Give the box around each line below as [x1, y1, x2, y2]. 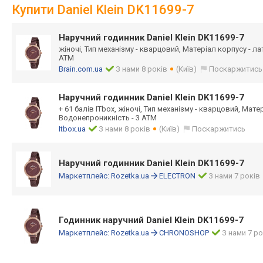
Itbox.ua [59, 124, 86, 133]
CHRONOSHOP [159, 228, 209, 237]
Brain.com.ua [59, 65, 103, 73]
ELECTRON [159, 171, 195, 180]
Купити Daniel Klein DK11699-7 [12, 2, 194, 17]
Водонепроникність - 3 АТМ [59, 113, 157, 122]
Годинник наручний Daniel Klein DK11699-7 [59, 215, 244, 225]
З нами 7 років [208, 171, 261, 180]
